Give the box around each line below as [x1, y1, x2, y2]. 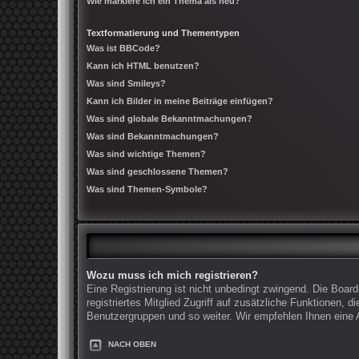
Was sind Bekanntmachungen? [87, 131, 219, 141]
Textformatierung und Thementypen [87, 27, 240, 38]
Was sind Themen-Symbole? [87, 184, 208, 194]
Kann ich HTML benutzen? [87, 60, 200, 71]
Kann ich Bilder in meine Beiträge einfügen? [87, 95, 273, 106]
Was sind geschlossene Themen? [87, 166, 228, 176]
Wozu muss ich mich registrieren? [87, 269, 258, 281]
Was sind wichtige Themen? [87, 148, 206, 159]
